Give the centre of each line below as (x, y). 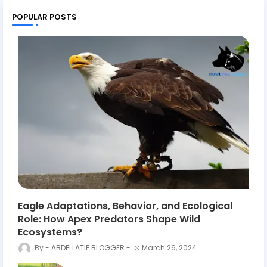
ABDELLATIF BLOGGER (88, 248)
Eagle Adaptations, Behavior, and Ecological (125, 206)
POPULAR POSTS (44, 17)
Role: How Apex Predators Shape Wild (109, 219)
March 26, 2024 (169, 248)
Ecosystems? (50, 232)
